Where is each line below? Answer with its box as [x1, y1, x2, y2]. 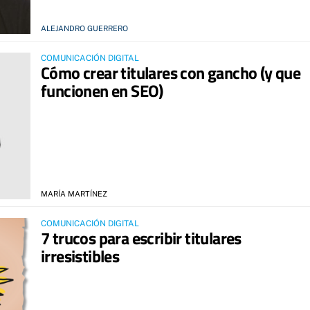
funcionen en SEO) [41, 77, 163, 103]
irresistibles [41, 244, 120, 269]
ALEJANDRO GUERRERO [41, 24, 128, 33]
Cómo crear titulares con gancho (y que [41, 60, 301, 85]
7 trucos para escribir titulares [41, 226, 241, 251]
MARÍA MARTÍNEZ [41, 190, 107, 199]
